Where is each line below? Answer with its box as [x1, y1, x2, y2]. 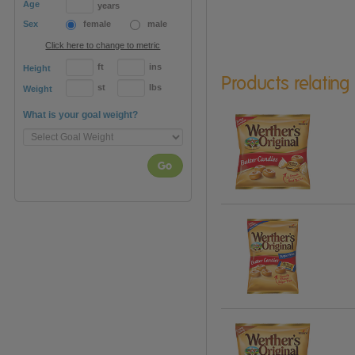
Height [23, 63, 51, 74]
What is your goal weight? [23, 109, 138, 121]
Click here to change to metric [45, 40, 161, 51]
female [83, 19, 111, 29]
